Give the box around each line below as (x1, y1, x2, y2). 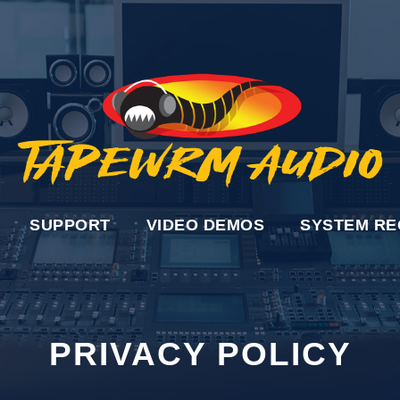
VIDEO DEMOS (146, 215, 264, 234)
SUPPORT (29, 215, 111, 234)
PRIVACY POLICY (48, 335, 352, 372)
